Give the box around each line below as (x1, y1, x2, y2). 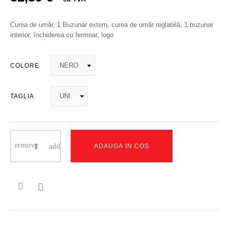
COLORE (10, 62, 39, 69)
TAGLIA (10, 93, 34, 100)
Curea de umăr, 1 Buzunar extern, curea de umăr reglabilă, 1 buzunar (10, 21, 213, 28)
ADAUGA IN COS (94, 142, 149, 150)
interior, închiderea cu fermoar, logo (10, 31, 113, 39)
